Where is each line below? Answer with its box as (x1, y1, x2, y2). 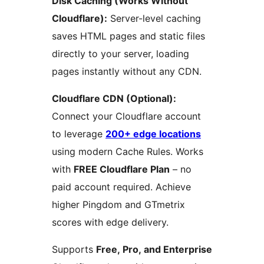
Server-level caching (107, 12, 201, 25)
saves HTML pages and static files (52, 30, 205, 42)
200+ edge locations (105, 128, 201, 140)
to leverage (52, 128, 105, 140)
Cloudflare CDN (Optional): (52, 93, 176, 105)
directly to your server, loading (52, 48, 189, 60)
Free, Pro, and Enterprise (96, 243, 212, 256)
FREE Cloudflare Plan (74, 163, 170, 176)
